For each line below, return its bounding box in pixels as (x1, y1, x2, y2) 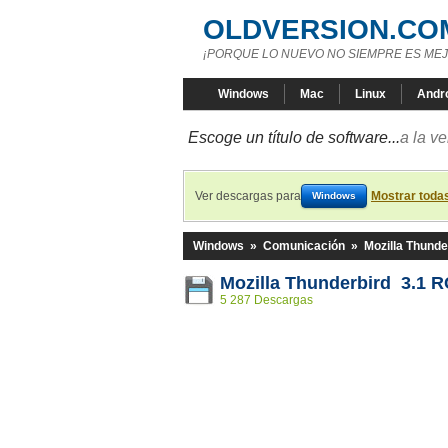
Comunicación (263, 239, 345, 253)
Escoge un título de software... (188, 129, 400, 146)
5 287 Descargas (220, 293, 313, 307)
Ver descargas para (195, 189, 301, 203)
